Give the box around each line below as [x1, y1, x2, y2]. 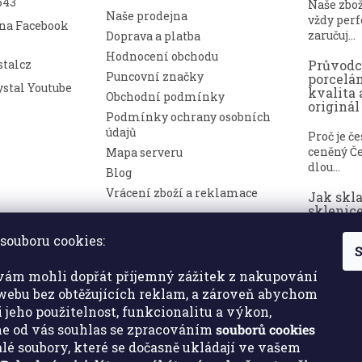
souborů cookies [216, 321, 315, 338]
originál [308, 97, 360, 115]
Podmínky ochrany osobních [106, 108, 271, 124]
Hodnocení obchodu [106, 48, 219, 64]
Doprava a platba [106, 27, 201, 44]
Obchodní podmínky [106, 88, 225, 104]
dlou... [308, 158, 341, 175]
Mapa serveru [106, 144, 183, 160]
